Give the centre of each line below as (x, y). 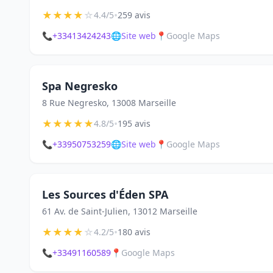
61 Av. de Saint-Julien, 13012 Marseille (120, 211)
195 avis (134, 123)
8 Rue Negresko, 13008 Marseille (109, 103)
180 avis (134, 232)
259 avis (134, 15)
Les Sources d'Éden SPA (105, 194)
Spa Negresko (80, 86)
